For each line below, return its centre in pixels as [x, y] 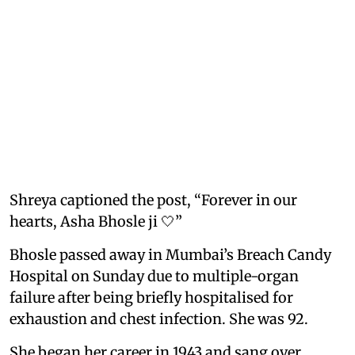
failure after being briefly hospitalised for [151, 297]
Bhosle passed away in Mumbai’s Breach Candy [170, 254]
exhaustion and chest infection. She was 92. [159, 319]
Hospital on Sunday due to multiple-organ [154, 276]
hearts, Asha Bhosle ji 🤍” [96, 221]
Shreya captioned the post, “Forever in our [153, 200]
